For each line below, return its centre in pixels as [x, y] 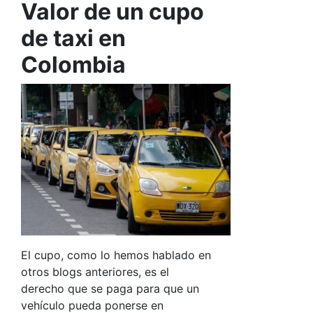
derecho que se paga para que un [110, 289]
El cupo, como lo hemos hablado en [116, 255]
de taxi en [73, 38]
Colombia [73, 65]
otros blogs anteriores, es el [95, 272]
